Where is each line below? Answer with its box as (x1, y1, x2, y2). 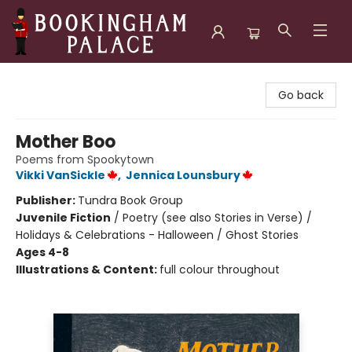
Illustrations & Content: (16, 262, 159, 277)
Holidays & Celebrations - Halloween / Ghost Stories (16, 227, 299, 243)
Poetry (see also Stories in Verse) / (123, 210, 312, 225)
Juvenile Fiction (16, 210, 111, 225)
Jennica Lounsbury (126, 167, 240, 183)
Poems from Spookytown (16, 152, 154, 167)
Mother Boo (16, 130, 115, 154)
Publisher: (16, 192, 78, 208)
